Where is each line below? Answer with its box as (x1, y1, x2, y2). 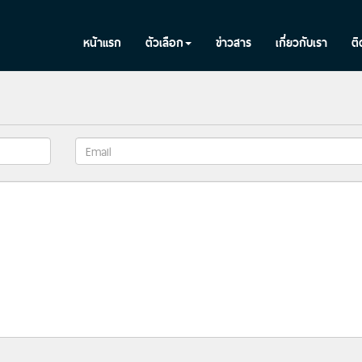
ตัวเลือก (145, 33, 183, 53)
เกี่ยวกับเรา (276, 33, 327, 53)
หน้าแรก (83, 33, 121, 53)
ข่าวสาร (216, 33, 251, 53)
